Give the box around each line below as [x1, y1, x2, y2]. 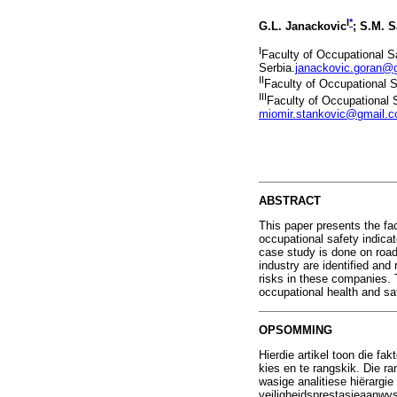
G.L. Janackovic [259, 19, 346, 34]
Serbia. [259, 60, 295, 74]
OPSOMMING [259, 323, 332, 337]
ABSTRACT [259, 194, 321, 208]
